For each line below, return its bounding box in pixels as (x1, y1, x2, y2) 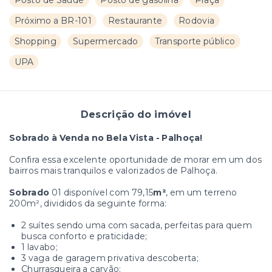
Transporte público (154, 36, 236, 47)
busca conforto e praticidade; (21, 231, 148, 242)
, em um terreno (165, 187, 237, 199)
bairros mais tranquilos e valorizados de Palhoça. (9, 165, 218, 177)
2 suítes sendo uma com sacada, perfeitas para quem (21, 220, 252, 231)
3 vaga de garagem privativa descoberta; (21, 253, 199, 264)
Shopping (14, 36, 56, 47)
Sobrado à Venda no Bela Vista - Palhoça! (9, 132, 203, 144)
